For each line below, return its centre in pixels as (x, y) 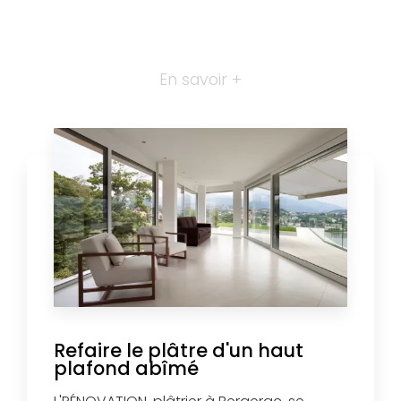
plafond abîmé (126, 368)
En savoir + (200, 79)
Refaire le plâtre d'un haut (178, 350)
